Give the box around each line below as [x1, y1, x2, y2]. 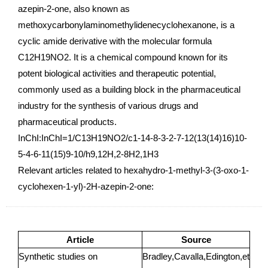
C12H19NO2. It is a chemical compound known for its [18, 52, 228, 62]
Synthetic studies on [19, 251, 98, 261]
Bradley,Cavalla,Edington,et [142, 251, 249, 261]
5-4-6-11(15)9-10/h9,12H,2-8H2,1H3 [18, 149, 159, 159]
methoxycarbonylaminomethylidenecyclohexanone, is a [18, 20, 234, 30]
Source [181, 234, 211, 245]
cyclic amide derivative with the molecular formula [18, 36, 212, 46]
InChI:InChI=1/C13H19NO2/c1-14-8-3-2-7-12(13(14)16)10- [18, 133, 247, 143]
